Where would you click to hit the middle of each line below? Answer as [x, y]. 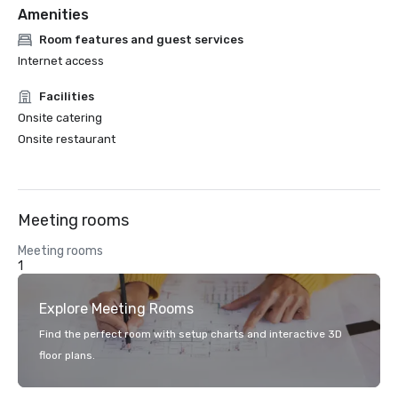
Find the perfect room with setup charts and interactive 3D [191, 334]
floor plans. [67, 355]
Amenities [53, 15]
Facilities [67, 96]
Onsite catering [60, 118]
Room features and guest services [141, 40]
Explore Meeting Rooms [116, 309]
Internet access [61, 61]
